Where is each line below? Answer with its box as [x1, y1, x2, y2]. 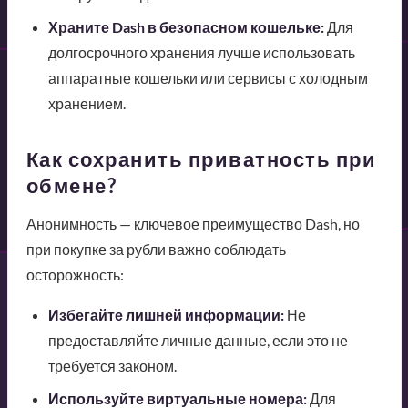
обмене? [25, 173, 117, 199]
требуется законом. [47, 357, 177, 375]
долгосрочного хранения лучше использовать [47, 44, 355, 62]
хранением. [47, 95, 126, 113]
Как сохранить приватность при [25, 147, 376, 172]
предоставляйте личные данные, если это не [47, 331, 348, 350]
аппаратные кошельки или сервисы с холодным [47, 69, 368, 87]
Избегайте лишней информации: [47, 306, 284, 324]
